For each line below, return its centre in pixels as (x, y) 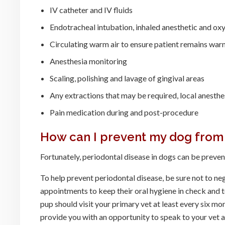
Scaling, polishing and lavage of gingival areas (127, 78)
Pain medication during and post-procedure (124, 113)
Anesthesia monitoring (89, 61)
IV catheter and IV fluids (91, 10)
